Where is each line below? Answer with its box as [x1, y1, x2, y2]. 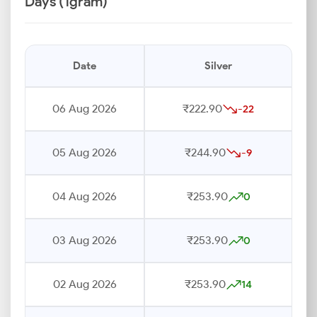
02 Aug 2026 [52, 277, 117, 291]
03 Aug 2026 [52, 234, 117, 247]
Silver [204, 59, 232, 72]
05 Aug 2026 [52, 146, 117, 159]
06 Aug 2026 [52, 102, 117, 115]
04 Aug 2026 [52, 190, 117, 203]
